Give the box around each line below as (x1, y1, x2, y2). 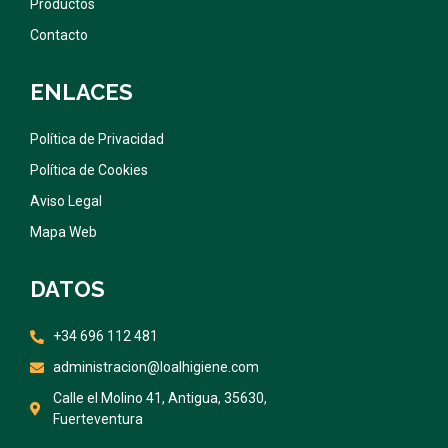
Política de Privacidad (30, 131, 164, 148)
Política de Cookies (30, 162, 148, 179)
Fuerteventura (52, 411, 143, 428)
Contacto (30, 27, 88, 44)
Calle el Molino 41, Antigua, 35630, (52, 390, 267, 407)
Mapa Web (30, 224, 97, 241)
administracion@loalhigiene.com (52, 359, 259, 376)
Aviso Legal (30, 193, 102, 210)
